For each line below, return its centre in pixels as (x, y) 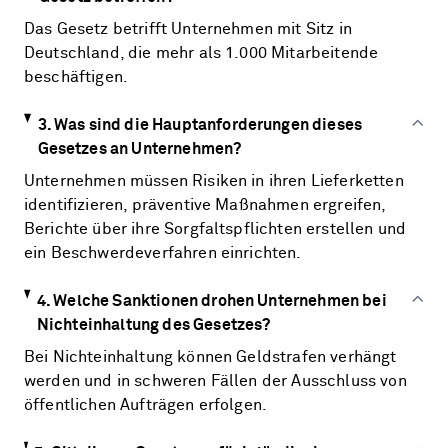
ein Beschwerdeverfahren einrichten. (163, 253)
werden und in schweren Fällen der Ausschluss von (215, 381)
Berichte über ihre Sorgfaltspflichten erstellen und (215, 229)
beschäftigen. (76, 77)
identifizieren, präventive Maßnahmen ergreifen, (205, 205)
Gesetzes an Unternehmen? (139, 149)
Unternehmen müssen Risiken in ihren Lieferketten (214, 181)
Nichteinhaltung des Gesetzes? (153, 325)
